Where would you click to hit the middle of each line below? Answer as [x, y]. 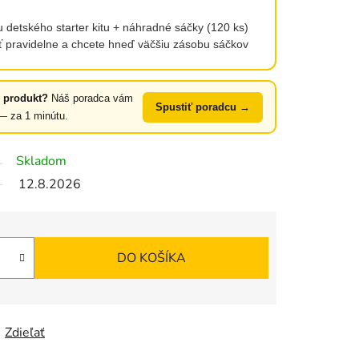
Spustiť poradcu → [202, 107]
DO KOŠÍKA [151, 258]
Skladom [41, 161]
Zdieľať [25, 333]
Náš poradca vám [90, 98]
